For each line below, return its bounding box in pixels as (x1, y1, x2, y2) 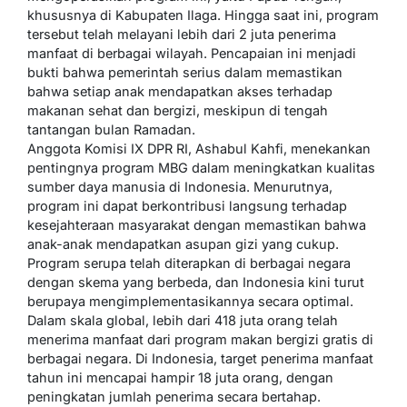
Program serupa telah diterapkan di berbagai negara (27, 254, 351, 271)
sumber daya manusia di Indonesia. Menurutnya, (27, 178, 333, 194)
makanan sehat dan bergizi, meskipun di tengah (27, 102, 328, 118)
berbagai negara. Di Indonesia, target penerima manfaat (27, 350, 373, 366)
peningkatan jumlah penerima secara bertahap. (27, 388, 321, 404)
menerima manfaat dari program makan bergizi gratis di (27, 331, 373, 347)
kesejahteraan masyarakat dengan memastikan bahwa (27, 216, 366, 233)
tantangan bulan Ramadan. (27, 121, 195, 137)
